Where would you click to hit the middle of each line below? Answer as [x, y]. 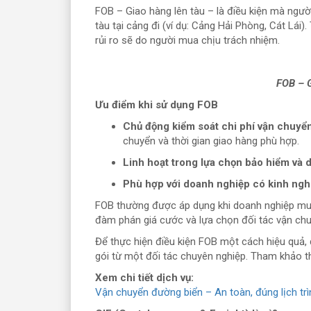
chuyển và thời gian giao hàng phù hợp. [211, 141]
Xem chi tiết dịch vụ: [144, 277]
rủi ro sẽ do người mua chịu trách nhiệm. [187, 40]
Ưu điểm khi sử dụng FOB [157, 104]
